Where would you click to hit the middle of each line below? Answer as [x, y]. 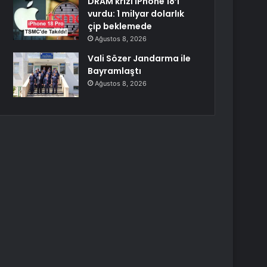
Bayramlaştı [115, 71]
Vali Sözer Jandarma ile [139, 58]
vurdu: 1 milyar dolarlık [136, 14]
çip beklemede [120, 26]
